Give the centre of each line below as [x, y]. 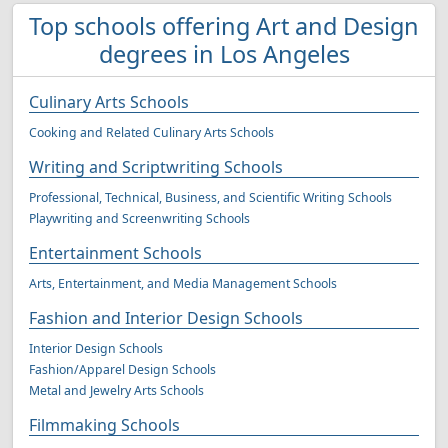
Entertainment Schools [115, 253]
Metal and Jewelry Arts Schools [116, 390]
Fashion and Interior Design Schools [166, 318]
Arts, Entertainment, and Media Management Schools [183, 283]
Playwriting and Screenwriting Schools [139, 218]
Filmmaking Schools [104, 425]
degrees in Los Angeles [224, 54]
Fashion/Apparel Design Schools [122, 369]
